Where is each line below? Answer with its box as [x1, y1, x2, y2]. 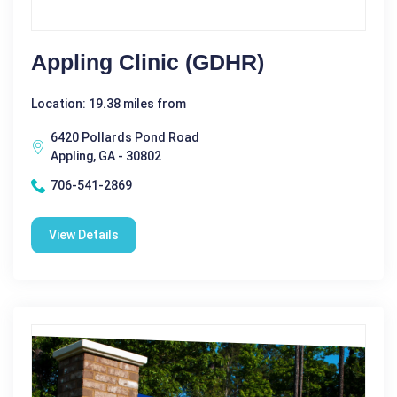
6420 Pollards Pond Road [51, 130, 199, 144]
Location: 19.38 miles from [31, 97, 186, 111]
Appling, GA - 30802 [51, 149, 161, 163]
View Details [49, 228, 119, 242]
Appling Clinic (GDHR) [31, 50, 264, 74]
